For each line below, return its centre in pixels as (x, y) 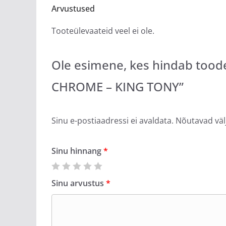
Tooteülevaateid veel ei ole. (103, 31)
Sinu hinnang (77, 151)
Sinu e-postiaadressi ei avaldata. (112, 121)
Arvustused (73, 9)
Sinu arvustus (79, 183)
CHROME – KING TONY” (118, 87)
